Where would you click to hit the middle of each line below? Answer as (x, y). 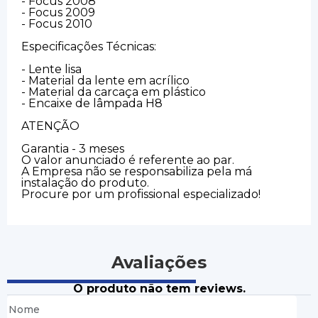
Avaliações (159, 262)
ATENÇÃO (50, 126)
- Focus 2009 (58, 12)
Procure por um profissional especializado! (141, 194)
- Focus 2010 (57, 23)
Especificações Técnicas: (89, 46)
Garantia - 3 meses (73, 148)
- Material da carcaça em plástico (114, 92)
